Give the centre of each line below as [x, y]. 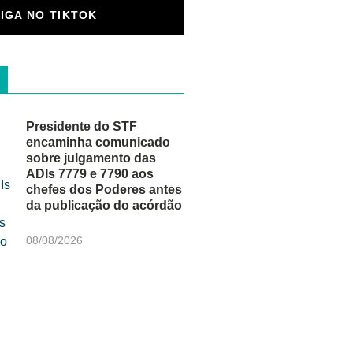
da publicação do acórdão [104, 205]
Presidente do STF [82, 126]
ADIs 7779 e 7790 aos [90, 174]
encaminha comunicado [98, 142]
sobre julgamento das [91, 158]
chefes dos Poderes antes [104, 190]
